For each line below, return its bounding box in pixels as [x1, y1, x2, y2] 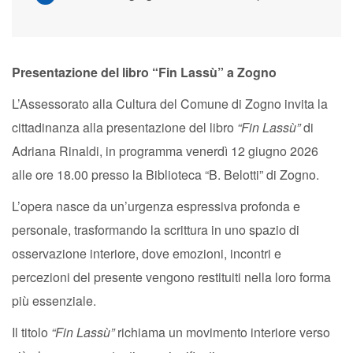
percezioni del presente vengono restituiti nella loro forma [12, 268, 331, 286]
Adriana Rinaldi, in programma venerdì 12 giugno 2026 [12, 142, 318, 160]
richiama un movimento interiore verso [114, 323, 330, 341]
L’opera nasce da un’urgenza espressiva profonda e [12, 197, 300, 215]
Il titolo [12, 323, 51, 341]
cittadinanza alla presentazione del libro [12, 118, 237, 136]
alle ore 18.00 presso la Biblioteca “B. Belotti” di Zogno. [12, 165, 319, 184]
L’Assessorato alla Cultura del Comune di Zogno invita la [12, 95, 328, 113]
